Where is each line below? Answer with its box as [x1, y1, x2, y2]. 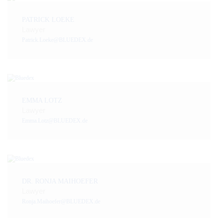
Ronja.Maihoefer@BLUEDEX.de [22, 198, 100, 205]
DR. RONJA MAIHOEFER [22, 177, 98, 185]
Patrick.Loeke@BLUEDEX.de [22, 36, 93, 43]
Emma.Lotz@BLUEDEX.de [22, 117, 88, 124]
